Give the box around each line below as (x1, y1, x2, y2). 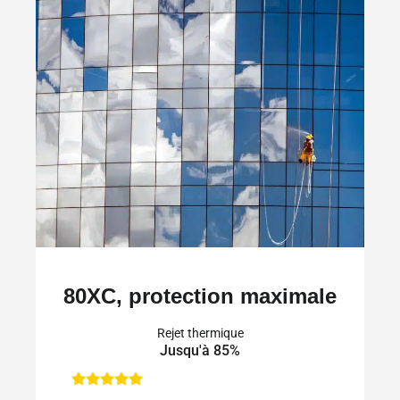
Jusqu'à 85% (160, 341, 240, 359)
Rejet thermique (156, 325, 244, 340)
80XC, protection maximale (63, 283, 337, 308)
